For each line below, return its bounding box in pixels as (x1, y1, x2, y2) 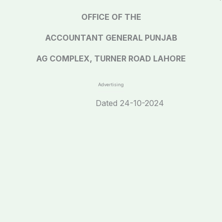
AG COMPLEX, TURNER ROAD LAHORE (36, 54, 186, 63)
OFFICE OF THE (81, 12, 141, 22)
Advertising (98, 82, 124, 87)
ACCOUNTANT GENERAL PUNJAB (45, 33, 177, 43)
